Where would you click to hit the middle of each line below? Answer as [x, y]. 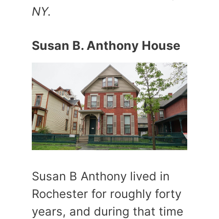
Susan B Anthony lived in [101, 176]
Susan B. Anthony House [106, 46]
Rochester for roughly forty [107, 194]
